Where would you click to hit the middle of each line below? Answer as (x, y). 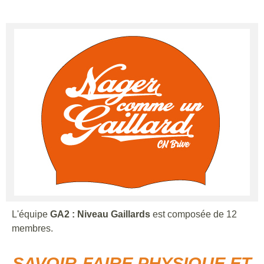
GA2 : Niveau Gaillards (100, 214)
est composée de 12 (194, 214)
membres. (32, 228)
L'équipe (31, 214)
